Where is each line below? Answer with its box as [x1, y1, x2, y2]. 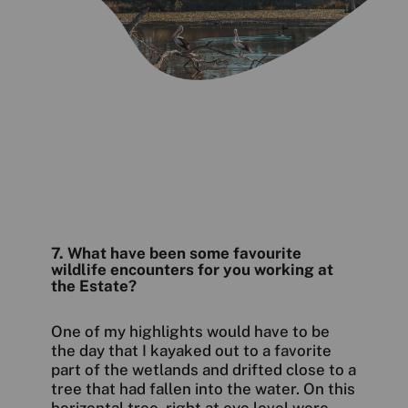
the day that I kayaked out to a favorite [51, 342, 332, 361]
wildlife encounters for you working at [51, 260, 334, 280]
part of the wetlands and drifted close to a [51, 361, 357, 380]
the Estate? [51, 277, 138, 296]
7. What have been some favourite [51, 244, 302, 263]
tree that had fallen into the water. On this [51, 380, 356, 399]
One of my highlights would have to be [51, 322, 331, 342]
